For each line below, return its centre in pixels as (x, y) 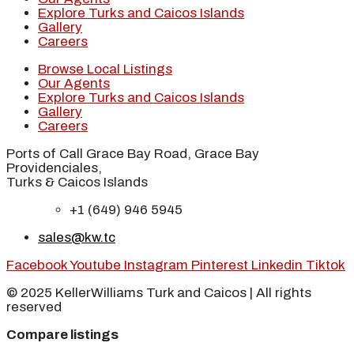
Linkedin (277, 265)
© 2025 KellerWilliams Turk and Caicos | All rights (159, 292)
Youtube (95, 265)
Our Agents (74, 83)
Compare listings (62, 334)
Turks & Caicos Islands (77, 182)
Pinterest (220, 265)
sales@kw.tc (77, 237)
